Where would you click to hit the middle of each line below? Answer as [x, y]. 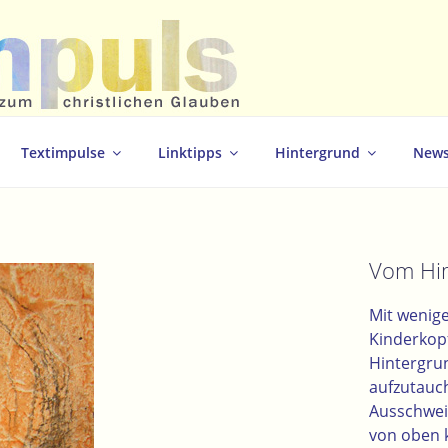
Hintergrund [317, 152]
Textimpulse [63, 152]
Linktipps [190, 152]
